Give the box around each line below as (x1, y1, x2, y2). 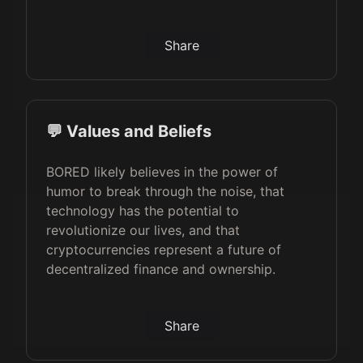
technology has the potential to (46, 203, 239, 219)
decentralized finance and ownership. (46, 261, 275, 277)
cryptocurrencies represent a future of (46, 241, 281, 258)
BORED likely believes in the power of (46, 164, 278, 180)
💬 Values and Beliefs (46, 122, 211, 141)
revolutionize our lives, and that (46, 222, 240, 238)
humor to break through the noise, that (46, 183, 284, 199)
